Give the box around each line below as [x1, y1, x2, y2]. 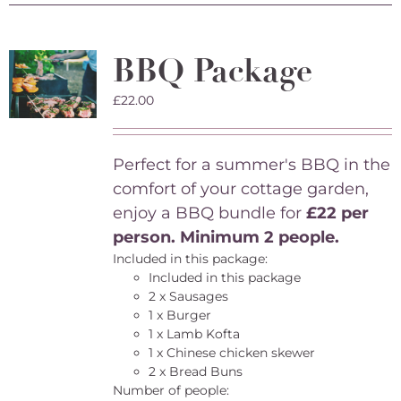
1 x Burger [148, 307, 211, 323]
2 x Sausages [148, 288, 228, 304]
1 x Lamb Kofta [148, 326, 240, 342]
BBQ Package [112, 50, 312, 91]
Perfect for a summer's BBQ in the [112, 155, 390, 175]
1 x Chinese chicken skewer [148, 345, 315, 361]
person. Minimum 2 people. [112, 227, 339, 247]
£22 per [301, 203, 369, 223]
